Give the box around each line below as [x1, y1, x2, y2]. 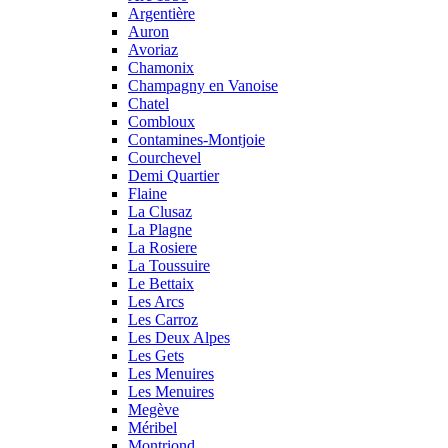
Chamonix [128, 58, 194, 76]
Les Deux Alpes [128, 328, 230, 346]
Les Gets [128, 346, 184, 364]
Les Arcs [128, 292, 184, 310]
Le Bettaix [128, 274, 194, 292]
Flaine [128, 184, 167, 202]
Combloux [128, 112, 195, 130]
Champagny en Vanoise [128, 76, 278, 94]
